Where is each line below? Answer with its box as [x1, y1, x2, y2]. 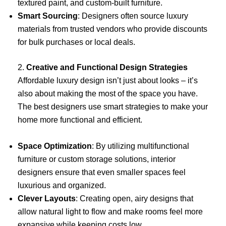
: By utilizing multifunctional [92, 141, 189, 150]
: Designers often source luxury [78, 12, 188, 21]
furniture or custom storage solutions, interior [18, 154, 176, 163]
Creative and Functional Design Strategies [26, 63, 188, 72]
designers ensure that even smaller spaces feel [18, 167, 186, 177]
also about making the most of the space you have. [18, 89, 198, 98]
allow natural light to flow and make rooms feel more [18, 207, 203, 216]
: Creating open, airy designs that [76, 194, 193, 203]
